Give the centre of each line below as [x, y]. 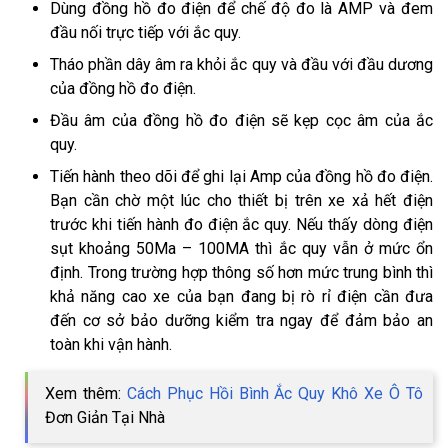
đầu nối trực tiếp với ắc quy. [145, 32]
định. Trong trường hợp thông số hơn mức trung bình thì [241, 272]
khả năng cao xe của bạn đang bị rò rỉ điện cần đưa [241, 296]
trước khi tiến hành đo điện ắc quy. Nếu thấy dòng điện [241, 224]
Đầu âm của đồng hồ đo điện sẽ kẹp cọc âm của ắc [241, 120]
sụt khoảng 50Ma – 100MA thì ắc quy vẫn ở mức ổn [241, 248]
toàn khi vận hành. [111, 344]
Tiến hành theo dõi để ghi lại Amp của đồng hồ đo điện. [241, 176]
